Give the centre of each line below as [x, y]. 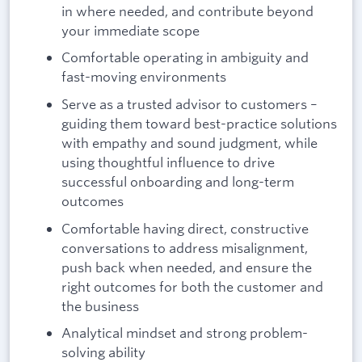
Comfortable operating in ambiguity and [185, 57]
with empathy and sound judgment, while [189, 142]
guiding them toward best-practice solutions [199, 123]
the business [100, 305]
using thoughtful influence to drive [168, 162]
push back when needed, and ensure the [187, 267]
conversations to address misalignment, [185, 247]
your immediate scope [130, 30]
